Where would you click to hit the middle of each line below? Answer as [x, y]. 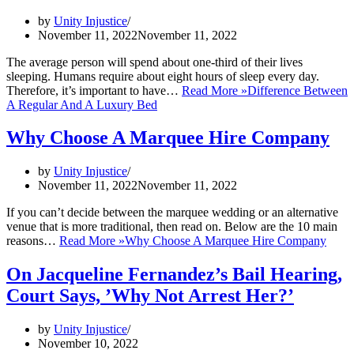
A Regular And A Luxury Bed [82, 104]
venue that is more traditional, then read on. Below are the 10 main [172, 227]
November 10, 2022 [88, 344]
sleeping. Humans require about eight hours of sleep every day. [163, 76]
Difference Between [298, 90]
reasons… [33, 241]
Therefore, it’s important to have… [94, 90]
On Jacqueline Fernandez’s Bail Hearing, [174, 275]
